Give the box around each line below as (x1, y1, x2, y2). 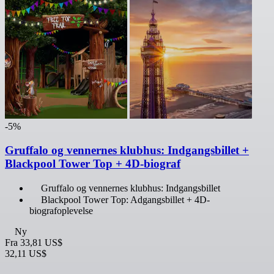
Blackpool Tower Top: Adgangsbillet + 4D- (41, 194, 210, 205)
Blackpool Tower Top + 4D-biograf (5, 157, 180, 171)
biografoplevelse (29, 205, 93, 216)
